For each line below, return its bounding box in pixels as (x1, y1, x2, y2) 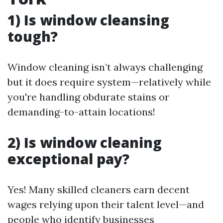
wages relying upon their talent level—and (7, 198, 204, 211)
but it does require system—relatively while (7, 76, 211, 88)
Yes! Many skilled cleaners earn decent (7, 183, 190, 196)
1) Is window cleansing (7, 10, 169, 29)
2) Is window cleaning (7, 133, 162, 152)
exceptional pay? (7, 149, 129, 168)
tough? (7, 27, 58, 46)
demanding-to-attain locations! (7, 106, 155, 118)
